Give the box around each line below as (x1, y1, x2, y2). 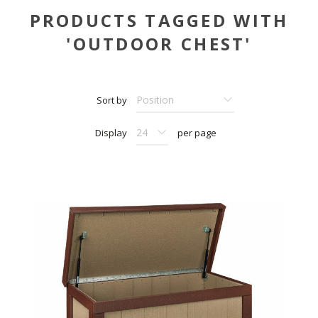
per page (177, 126, 216, 140)
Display (95, 126, 127, 140)
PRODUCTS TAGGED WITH (29, 9, 289, 33)
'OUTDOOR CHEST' (66, 32, 252, 56)
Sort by (97, 94, 127, 107)
